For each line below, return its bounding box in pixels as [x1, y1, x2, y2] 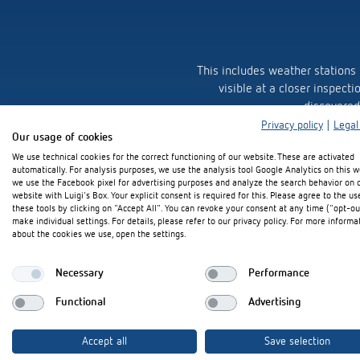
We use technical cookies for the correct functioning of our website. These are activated [12, 152, 354, 162]
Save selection [264, 335, 330, 347]
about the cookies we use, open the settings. [12, 229, 186, 239]
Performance [247, 268, 309, 279]
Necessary [55, 268, 104, 279]
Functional [55, 297, 105, 308]
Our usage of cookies [12, 131, 112, 143]
